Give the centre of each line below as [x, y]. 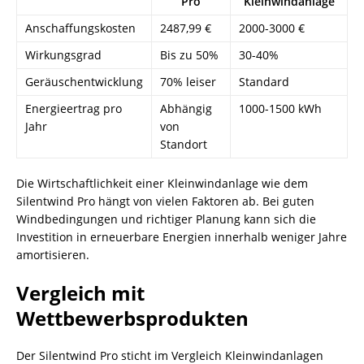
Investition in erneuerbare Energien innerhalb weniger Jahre [182, 237]
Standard [264, 82]
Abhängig [186, 108]
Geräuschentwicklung [84, 82]
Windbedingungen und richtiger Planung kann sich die [166, 219]
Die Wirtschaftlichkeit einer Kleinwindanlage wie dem [162, 183]
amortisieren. [53, 255]
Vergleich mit [80, 293]
